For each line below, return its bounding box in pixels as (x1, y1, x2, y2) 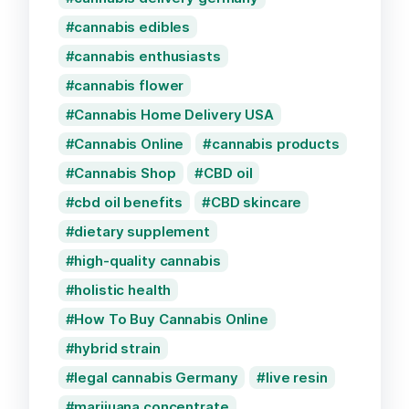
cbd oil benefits (74, 194, 184, 212)
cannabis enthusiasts (74, 47, 221, 66)
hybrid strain (74, 340, 161, 358)
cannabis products (212, 135, 340, 153)
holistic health (74, 281, 172, 299)
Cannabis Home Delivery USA (74, 106, 274, 124)
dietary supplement (74, 223, 210, 241)
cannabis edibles (74, 18, 191, 37)
